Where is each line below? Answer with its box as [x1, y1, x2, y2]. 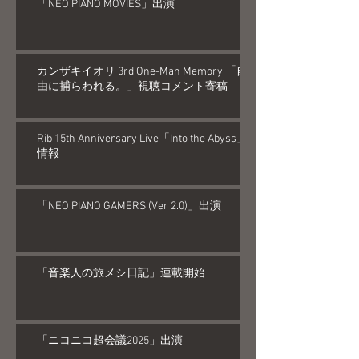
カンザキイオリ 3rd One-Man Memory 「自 [37, 64, 248, 79]
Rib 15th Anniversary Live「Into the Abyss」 [37, 131, 248, 146]
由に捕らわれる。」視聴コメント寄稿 [37, 79, 228, 94]
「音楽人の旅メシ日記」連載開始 [37, 266, 205, 280]
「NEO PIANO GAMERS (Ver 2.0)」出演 [37, 199, 221, 213]
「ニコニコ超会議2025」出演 [37, 333, 183, 348]
